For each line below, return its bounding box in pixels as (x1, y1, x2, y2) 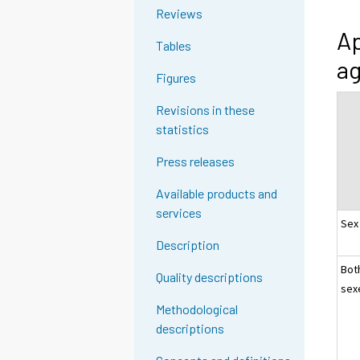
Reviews (156, 6, 203, 22)
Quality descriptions (156, 269, 264, 285)
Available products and (156, 186, 278, 202)
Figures (156, 70, 197, 86)
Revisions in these (156, 102, 256, 118)
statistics (156, 121, 210, 137)
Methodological (156, 301, 239, 317)
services (156, 205, 202, 221)
